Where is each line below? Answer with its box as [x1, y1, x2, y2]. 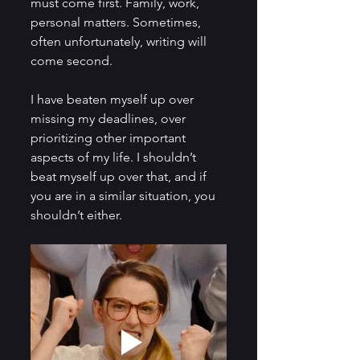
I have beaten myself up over [31, 91, 197, 107]
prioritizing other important [31, 129, 189, 145]
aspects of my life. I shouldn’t [31, 149, 199, 165]
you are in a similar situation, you [31, 187, 219, 203]
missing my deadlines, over [31, 110, 189, 126]
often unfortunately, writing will [31, 33, 210, 49]
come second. [31, 52, 112, 68]
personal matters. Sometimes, [31, 14, 204, 30]
